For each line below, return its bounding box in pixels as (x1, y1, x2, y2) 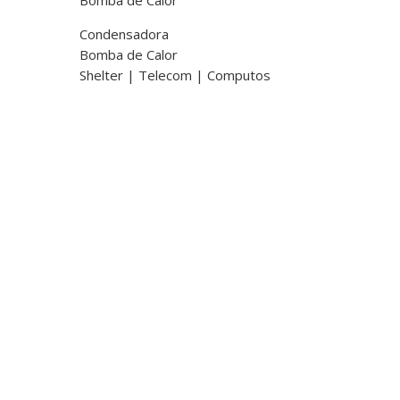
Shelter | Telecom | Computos (79, 65, 271, 84)
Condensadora (79, 24, 170, 43)
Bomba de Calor (79, 45, 179, 63)
